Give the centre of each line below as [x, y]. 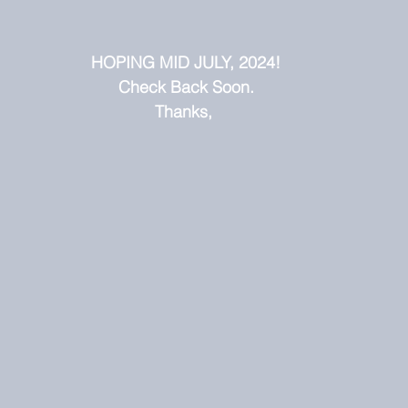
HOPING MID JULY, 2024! [186, 62]
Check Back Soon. [186, 87]
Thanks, [186, 111]
